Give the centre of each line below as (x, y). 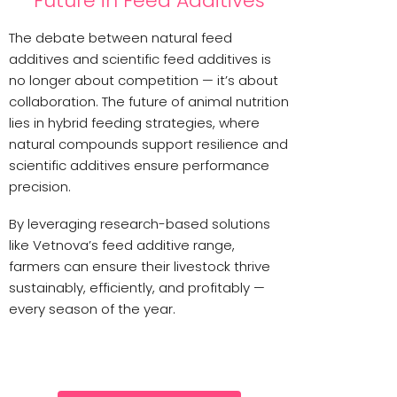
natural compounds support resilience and (148, 144)
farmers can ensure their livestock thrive (140, 266)
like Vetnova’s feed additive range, (122, 245)
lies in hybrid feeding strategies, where (134, 122)
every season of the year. (92, 308)
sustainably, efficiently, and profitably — (137, 287)
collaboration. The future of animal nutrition (149, 101)
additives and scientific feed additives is (140, 58)
